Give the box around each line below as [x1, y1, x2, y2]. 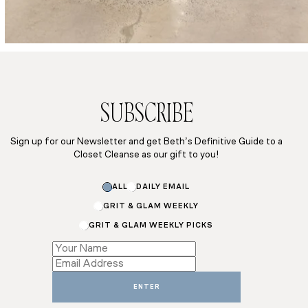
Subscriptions [52, 241, 119, 252]
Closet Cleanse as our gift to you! [74, 149, 220, 160]
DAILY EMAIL [135, 184, 190, 192]
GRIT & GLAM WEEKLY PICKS [88, 222, 213, 230]
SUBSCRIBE [100, 104, 193, 127]
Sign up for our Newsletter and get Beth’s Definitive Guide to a [10, 136, 283, 147]
